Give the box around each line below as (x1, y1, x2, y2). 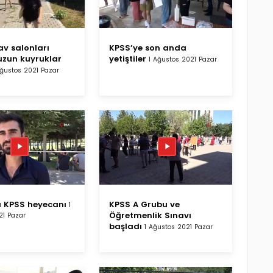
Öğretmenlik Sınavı (109, 209, 191, 221)
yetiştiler (109, 52, 146, 65)
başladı (109, 220, 142, 232)
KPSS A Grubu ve (109, 198, 180, 210)
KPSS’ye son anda (109, 41, 186, 54)
